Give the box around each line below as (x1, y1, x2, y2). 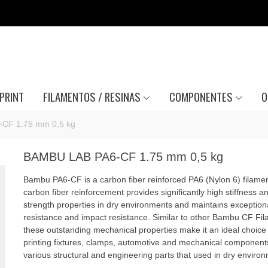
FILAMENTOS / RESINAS (42, 89, 141, 105)
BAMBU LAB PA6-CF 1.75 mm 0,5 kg (23, 150, 223, 163)
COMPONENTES (169, 89, 233, 105)
